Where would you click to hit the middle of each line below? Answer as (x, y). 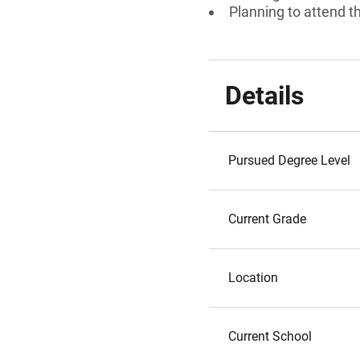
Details (264, 96)
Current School (270, 336)
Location (253, 278)
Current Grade (267, 219)
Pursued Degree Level (289, 160)
